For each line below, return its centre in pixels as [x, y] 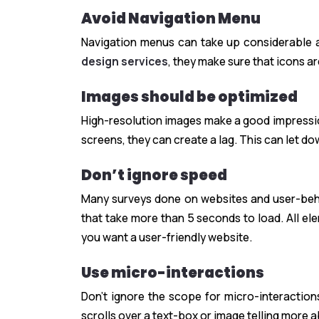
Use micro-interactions [173, 273]
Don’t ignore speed [154, 176]
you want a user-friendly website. [167, 237]
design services [125, 62]
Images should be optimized [189, 97]
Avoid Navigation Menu [171, 19]
